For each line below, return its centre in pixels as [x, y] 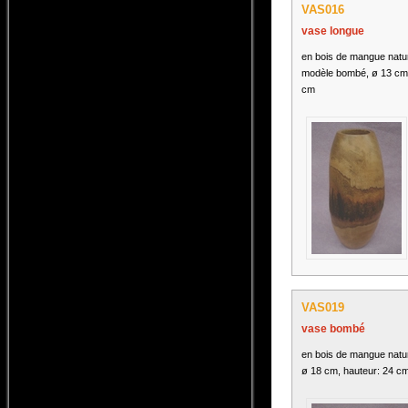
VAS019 [323, 307]
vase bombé [333, 328]
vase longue [333, 31]
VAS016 [323, 9]
